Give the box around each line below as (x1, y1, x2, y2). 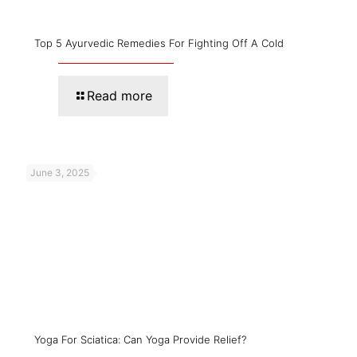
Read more (87, 87, 152, 104)
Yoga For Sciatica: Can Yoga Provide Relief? (34, 332, 246, 346)
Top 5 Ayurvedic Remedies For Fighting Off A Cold (34, 36, 284, 49)
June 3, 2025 (30, 166, 89, 178)
